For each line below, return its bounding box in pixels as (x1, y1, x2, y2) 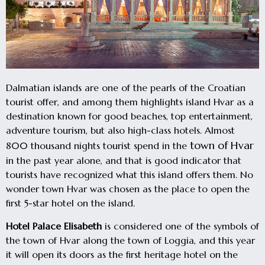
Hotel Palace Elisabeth (6, 219, 102, 232)
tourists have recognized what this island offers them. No (6, 169, 253, 181)
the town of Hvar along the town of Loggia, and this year (6, 234, 255, 246)
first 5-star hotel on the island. (6, 197, 135, 209)
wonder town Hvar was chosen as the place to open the (6, 183, 250, 195)
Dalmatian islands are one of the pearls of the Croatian (6, 82, 245, 94)
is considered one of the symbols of (102, 219, 259, 232)
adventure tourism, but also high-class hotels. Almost (6, 124, 235, 137)
